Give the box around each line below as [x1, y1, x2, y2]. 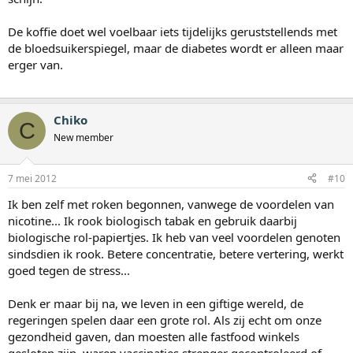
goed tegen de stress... [8, 262, 130, 278]
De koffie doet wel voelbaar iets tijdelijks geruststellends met [8, 24, 337, 40]
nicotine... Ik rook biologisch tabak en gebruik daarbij [8, 212, 297, 229]
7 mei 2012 [8, 171, 57, 185]
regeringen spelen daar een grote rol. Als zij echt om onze [8, 311, 321, 328]
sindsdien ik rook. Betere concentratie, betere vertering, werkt [8, 245, 344, 262]
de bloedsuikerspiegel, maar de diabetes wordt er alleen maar [8, 40, 344, 57]
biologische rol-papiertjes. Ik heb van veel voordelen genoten [8, 229, 340, 245]
